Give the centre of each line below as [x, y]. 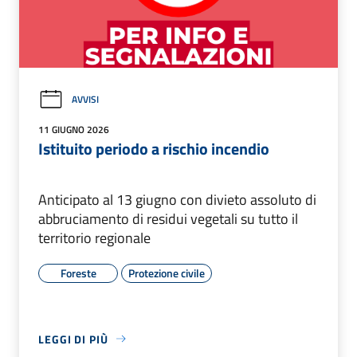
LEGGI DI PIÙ [73, 339]
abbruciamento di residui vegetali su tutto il [168, 218]
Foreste [78, 273]
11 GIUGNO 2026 [74, 129]
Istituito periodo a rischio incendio [154, 148]
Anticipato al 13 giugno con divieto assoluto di [177, 199]
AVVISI [85, 100]
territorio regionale [94, 237]
